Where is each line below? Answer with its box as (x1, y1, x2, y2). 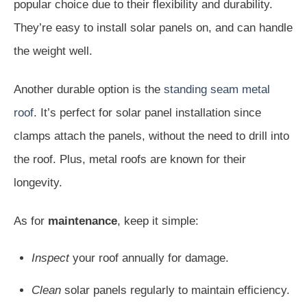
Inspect (31, 251, 69, 265)
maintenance (48, 214, 117, 228)
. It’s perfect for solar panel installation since (34, 106, 261, 119)
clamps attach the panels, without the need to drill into (14, 129, 289, 143)
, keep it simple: (117, 214, 199, 228)
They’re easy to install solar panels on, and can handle (14, 21, 293, 34)
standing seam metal (164, 82, 270, 96)
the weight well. (14, 44, 93, 58)
